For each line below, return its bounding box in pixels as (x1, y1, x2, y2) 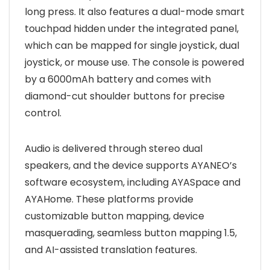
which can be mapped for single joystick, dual (25, 38, 239, 52)
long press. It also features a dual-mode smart (25, 4, 245, 19)
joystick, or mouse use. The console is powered (25, 55, 244, 69)
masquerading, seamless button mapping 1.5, (25, 225, 237, 240)
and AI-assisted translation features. (25, 242, 197, 257)
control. (25, 105, 61, 120)
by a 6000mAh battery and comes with (25, 72, 211, 86)
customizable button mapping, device (25, 209, 204, 223)
